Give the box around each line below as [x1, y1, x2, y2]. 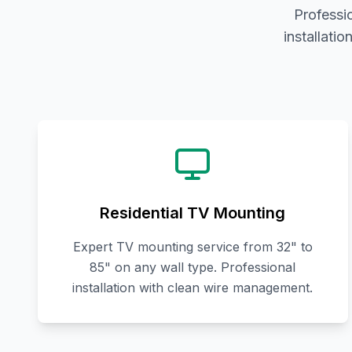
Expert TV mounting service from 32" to [72, 239, 313, 255]
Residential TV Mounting [100, 203, 286, 223]
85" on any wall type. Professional [90, 259, 296, 276]
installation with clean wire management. [72, 280, 313, 296]
